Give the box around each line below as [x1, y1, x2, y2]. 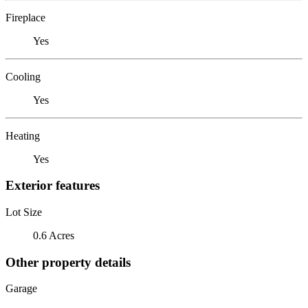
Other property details [5, 254, 131, 269]
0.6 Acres [33, 229, 74, 241]
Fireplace [5, 11, 45, 23]
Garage [5, 283, 37, 295]
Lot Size [5, 206, 42, 218]
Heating [5, 129, 40, 142]
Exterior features [5, 178, 100, 193]
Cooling [5, 70, 41, 82]
